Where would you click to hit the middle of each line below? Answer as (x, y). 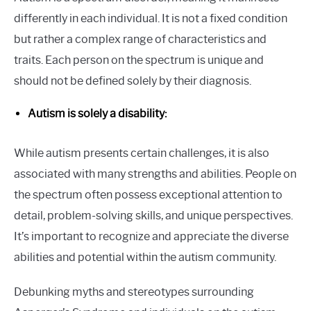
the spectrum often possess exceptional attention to (148, 195)
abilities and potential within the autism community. (145, 258)
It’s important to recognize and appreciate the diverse (151, 237)
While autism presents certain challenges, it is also (142, 153)
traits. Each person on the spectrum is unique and (139, 60)
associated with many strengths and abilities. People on (155, 174)
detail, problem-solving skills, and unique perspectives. (153, 216)
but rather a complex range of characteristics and (140, 40)
